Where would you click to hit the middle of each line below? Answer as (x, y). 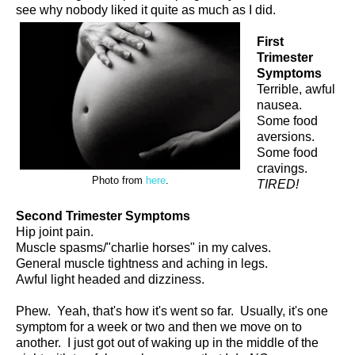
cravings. (282, 168)
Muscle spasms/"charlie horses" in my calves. (143, 247)
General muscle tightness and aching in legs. (142, 263)
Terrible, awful (296, 89)
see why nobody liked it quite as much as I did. (146, 10)
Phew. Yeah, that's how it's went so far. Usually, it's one (172, 311)
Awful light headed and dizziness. (110, 279)
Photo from (118, 180)
